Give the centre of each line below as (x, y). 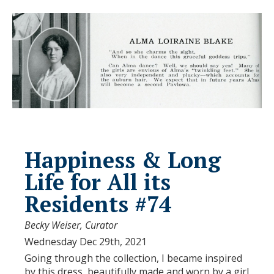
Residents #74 (98, 204)
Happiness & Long (123, 160)
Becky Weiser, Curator (71, 225)
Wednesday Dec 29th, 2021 (86, 242)
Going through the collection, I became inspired (133, 258)
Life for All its (98, 182)
